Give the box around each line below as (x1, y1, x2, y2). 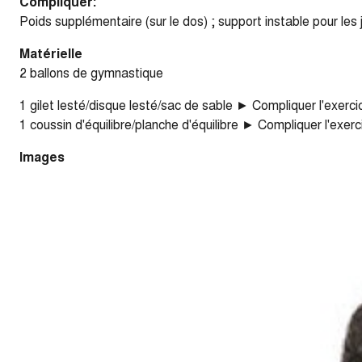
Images (19, 147, 65, 166)
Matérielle (19, 44, 82, 62)
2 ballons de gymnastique (19, 63, 163, 82)
